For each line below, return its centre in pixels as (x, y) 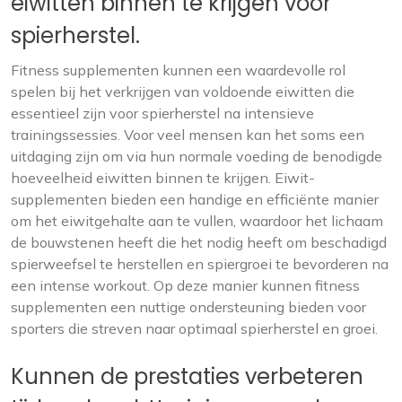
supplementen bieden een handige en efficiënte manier (195, 199)
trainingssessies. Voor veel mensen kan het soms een (188, 135)
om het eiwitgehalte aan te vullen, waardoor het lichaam (197, 221)
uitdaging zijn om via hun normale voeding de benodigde (197, 156)
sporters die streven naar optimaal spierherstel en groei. (194, 328)
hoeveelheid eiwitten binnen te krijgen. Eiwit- (163, 178)
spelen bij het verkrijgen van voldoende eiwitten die (183, 92)
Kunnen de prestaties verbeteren (187, 376)
